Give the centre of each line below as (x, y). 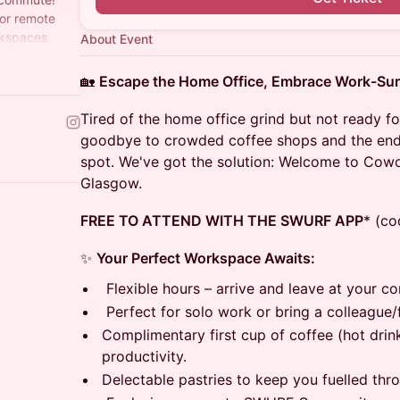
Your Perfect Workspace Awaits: (206, 258)
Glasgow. (111, 183)
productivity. (144, 356)
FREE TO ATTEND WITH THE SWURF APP (222, 221)
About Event (117, 39)
